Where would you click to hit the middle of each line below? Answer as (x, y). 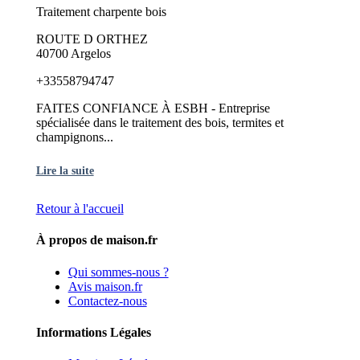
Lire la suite (65, 171)
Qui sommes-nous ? (118, 272)
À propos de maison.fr (96, 240)
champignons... (74, 137)
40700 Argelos (73, 54)
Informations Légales (93, 332)
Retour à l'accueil (80, 209)
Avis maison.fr (105, 286)
